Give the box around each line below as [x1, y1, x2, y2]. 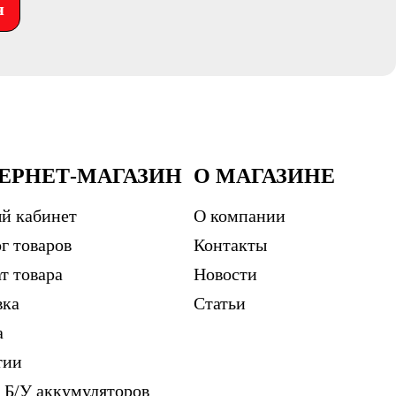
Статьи [193, 293, 246, 313]
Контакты [193, 235, 267, 255]
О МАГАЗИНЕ [193, 164, 335, 187]
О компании [193, 206, 286, 225]
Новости [193, 264, 257, 284]
